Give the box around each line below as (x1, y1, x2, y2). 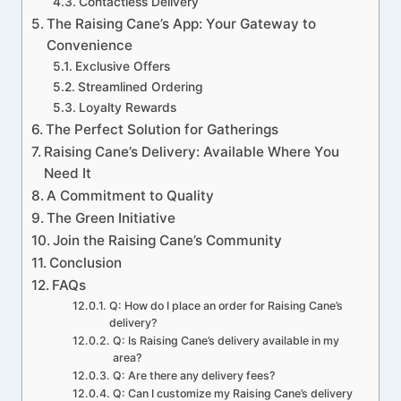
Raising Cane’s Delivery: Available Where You (44, 142, 340, 160)
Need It (44, 164, 92, 182)
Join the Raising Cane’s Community (53, 231, 283, 249)
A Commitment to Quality (47, 186, 215, 204)
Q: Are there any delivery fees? (112, 368, 276, 382)
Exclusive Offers (74, 58, 170, 73)
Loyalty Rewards (78, 99, 176, 115)
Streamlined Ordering (77, 79, 203, 94)
